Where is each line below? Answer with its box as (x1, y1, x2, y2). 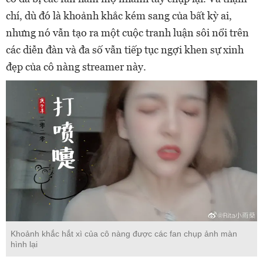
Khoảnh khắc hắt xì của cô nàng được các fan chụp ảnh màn (11, 229, 237, 239)
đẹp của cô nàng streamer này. (6, 60, 146, 73)
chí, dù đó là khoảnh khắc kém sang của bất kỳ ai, (6, 9, 232, 22)
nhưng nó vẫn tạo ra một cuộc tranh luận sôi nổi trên (6, 26, 249, 39)
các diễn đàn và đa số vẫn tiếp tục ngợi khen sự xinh (6, 43, 244, 56)
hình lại (11, 240, 38, 249)
